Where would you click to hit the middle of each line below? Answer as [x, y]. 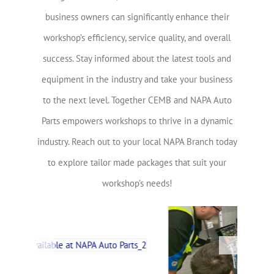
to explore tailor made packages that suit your [137, 163]
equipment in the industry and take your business [137, 80]
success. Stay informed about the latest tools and [137, 59]
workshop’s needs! [137, 183]
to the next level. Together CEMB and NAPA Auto [137, 100]
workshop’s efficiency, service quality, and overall [137, 38]
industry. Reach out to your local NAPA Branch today [137, 142]
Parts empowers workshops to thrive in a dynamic [137, 121]
